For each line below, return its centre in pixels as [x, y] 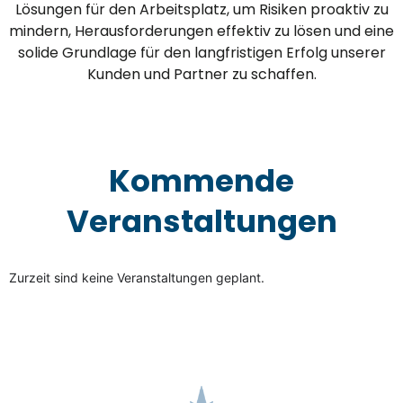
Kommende [201, 181]
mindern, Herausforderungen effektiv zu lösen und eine [201, 31]
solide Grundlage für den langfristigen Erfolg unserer [201, 52]
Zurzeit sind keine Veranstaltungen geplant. [137, 278]
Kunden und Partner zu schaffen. [201, 74]
